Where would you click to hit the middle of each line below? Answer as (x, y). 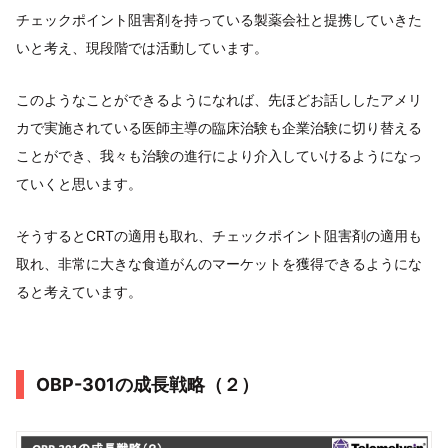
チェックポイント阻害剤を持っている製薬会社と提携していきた (219, 19)
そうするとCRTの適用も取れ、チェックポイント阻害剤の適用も (219, 235)
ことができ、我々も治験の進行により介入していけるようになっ (219, 155)
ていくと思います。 (79, 183)
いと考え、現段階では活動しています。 (142, 47)
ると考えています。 (79, 291)
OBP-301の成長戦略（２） (147, 384)
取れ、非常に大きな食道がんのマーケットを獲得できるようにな (219, 263)
